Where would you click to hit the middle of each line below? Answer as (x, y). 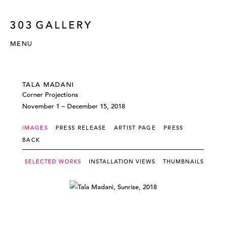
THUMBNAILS (183, 161)
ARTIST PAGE (135, 128)
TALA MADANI (48, 84)
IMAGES (35, 128)
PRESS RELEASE (81, 128)
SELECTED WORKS (53, 161)
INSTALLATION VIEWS (122, 161)
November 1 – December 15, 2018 (74, 106)
